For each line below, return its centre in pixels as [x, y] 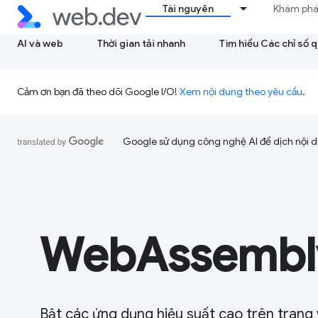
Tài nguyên [188, 9]
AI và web [40, 43]
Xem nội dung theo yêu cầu [241, 92]
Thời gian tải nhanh [141, 43]
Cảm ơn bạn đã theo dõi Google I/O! [98, 92]
